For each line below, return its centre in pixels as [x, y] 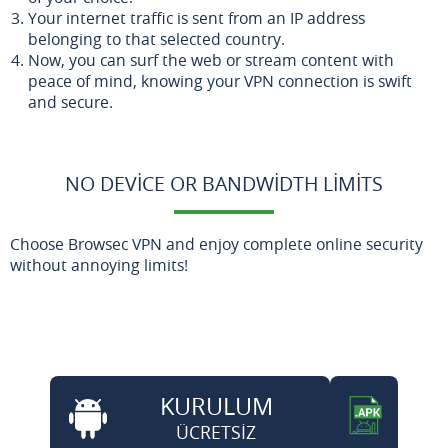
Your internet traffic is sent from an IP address [196, 17]
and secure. [70, 101]
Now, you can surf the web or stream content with [211, 59]
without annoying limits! [99, 264]
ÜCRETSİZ [216, 431]
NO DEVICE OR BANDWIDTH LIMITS [224, 183]
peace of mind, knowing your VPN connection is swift [220, 80]
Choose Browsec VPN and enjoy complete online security [216, 243]
